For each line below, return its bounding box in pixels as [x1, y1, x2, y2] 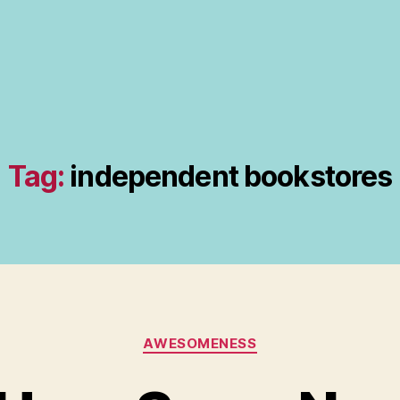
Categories [199, 326, 279, 345]
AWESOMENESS [143, 335, 257, 352]
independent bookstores [70, 159, 393, 194]
